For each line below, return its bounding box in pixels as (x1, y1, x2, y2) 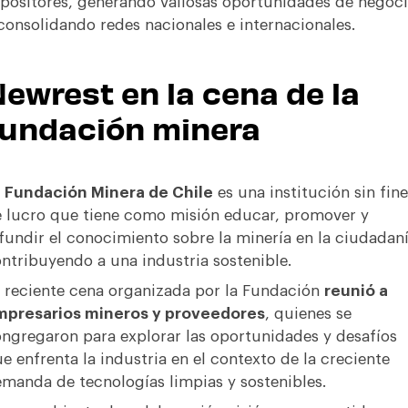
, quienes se (264, 306, 352, 321)
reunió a (323, 283, 388, 299)
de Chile (144, 185, 213, 200)
